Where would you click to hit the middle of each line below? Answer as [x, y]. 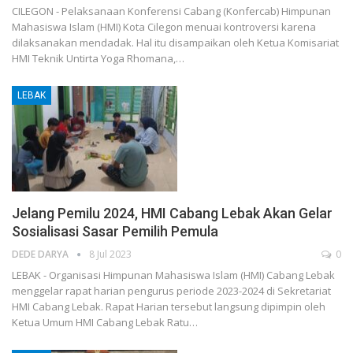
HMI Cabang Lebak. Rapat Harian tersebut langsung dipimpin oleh [169, 307]
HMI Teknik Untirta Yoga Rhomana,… [98, 58]
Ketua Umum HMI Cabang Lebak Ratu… [105, 323]
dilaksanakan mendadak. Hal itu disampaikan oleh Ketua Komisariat [175, 42]
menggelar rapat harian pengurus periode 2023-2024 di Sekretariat [171, 291]
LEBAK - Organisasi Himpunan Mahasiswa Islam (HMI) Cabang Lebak [173, 275]
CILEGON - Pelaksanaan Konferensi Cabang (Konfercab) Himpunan [171, 11]
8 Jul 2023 [110, 255]
